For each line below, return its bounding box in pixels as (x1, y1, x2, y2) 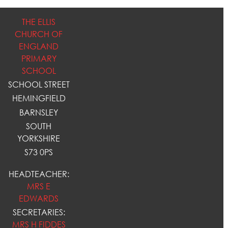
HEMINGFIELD (12, 93, 66, 104)
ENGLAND (19, 41, 59, 51)
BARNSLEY (19, 107, 59, 118)
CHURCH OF (15, 29, 63, 39)
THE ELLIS (22, 17, 56, 27)
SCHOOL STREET (8, 79, 70, 90)
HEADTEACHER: (8, 169, 69, 180)
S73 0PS (24, 147, 53, 157)
